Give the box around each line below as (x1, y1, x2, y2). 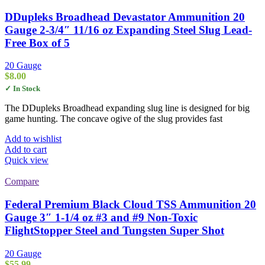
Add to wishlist (5, 134, 62, 144)
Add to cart (5, 144, 47, 155)
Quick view (5, 155, 49, 166)
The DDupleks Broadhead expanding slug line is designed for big (5, 103, 250, 114)
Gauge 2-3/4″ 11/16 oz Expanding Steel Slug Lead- (5, 23, 252, 36)
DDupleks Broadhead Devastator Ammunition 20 (5, 10, 245, 23)
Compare (5, 176, 39, 187)
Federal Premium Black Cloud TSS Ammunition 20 (5, 198, 256, 211)
